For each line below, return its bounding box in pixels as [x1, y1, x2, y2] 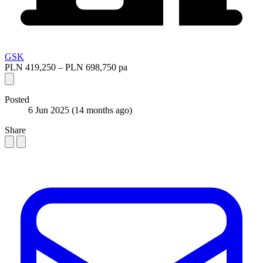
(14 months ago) [72, 105, 132, 116]
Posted [5, 95, 29, 105]
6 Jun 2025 [28, 105, 72, 116]
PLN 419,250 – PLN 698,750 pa [5, 62, 127, 73]
